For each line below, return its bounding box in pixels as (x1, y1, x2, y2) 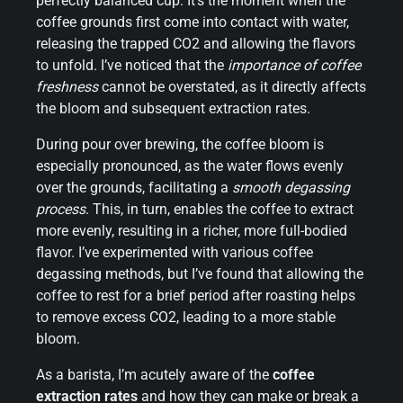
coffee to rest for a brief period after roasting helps (36, 286, 355, 304)
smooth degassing (232, 178, 350, 196)
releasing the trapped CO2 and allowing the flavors (36, 34, 355, 52)
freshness (36, 77, 98, 95)
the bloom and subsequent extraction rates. (36, 99, 310, 117)
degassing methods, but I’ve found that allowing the (36, 264, 363, 282)
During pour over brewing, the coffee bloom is (36, 135, 324, 153)
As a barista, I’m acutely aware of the (36, 365, 273, 383)
